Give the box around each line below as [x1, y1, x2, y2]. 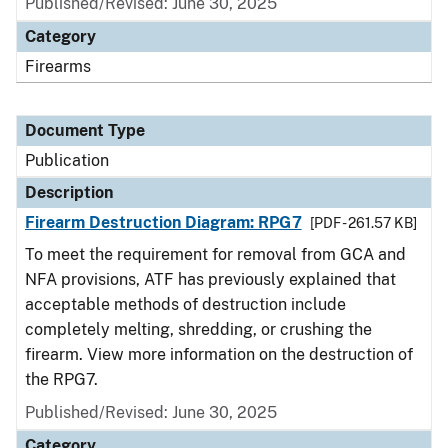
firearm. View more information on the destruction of [25, 345, 413, 364]
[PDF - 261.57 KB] [309, 215, 417, 231]
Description [25, 183, 113, 202]
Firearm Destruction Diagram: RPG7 [25, 213, 302, 232]
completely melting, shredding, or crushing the [25, 320, 372, 339]
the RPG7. [25, 370, 102, 389]
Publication [25, 151, 109, 170]
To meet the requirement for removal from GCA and [25, 245, 406, 264]
